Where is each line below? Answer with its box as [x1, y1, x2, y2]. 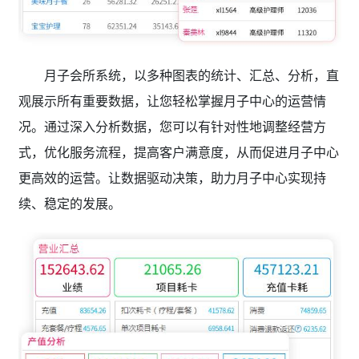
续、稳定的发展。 [18, 194, 121, 212]
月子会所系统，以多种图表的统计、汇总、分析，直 [43, 66, 339, 84]
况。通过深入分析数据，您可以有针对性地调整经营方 [18, 117, 326, 135]
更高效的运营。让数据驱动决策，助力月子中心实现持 [18, 168, 326, 187]
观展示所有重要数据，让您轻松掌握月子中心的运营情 [18, 91, 326, 110]
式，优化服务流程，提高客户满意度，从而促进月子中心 [18, 143, 339, 161]
